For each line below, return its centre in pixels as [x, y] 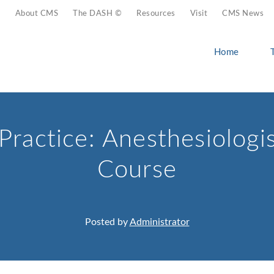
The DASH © [98, 14]
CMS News [243, 14]
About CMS [37, 14]
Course [137, 170]
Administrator [159, 222]
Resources [156, 14]
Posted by [107, 222]
